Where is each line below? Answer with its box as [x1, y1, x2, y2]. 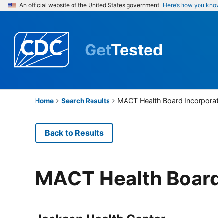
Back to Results [45, 127, 104, 138]
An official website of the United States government [19, 1, 159, 9]
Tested [111, 40, 163, 59]
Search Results [61, 96, 110, 105]
